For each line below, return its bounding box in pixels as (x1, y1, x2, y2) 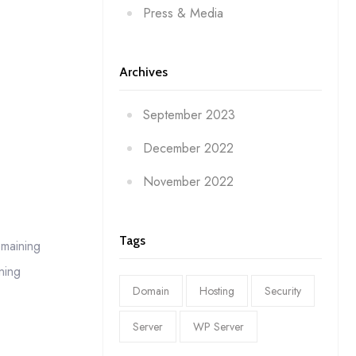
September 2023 (142, 105, 235, 124)
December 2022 (142, 138, 234, 157)
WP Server (192, 318, 244, 335)
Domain (132, 282, 169, 299)
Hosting (199, 282, 234, 299)
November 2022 (142, 172, 234, 191)
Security (264, 282, 301, 299)
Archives (118, 64, 168, 79)
